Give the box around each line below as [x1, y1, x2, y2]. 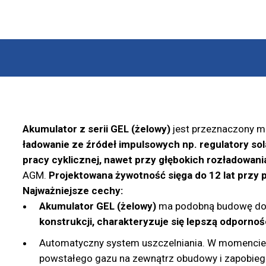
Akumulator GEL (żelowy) [39, 200, 156, 213]
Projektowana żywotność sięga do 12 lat [48, 169, 235, 182]
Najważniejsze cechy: [22, 185, 123, 197]
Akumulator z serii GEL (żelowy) [22, 123, 170, 135]
